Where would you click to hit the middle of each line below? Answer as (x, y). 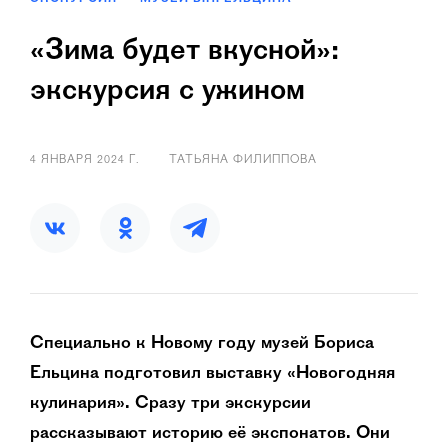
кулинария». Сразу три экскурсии (170, 404)
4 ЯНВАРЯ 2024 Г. (84, 160)
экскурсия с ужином (167, 92)
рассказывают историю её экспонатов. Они (210, 434)
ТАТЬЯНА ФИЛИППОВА (243, 160)
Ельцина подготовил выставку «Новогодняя (212, 374)
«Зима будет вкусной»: (184, 52)
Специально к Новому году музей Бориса (202, 344)
